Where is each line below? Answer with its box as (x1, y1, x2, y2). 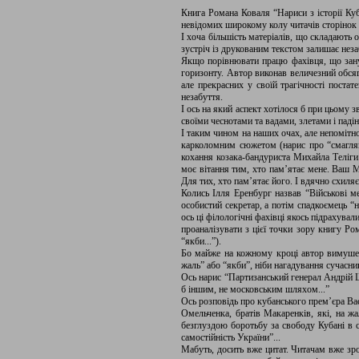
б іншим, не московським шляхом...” (181, 284, 329, 295)
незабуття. (181, 91, 223, 103)
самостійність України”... (181, 332, 280, 343)
